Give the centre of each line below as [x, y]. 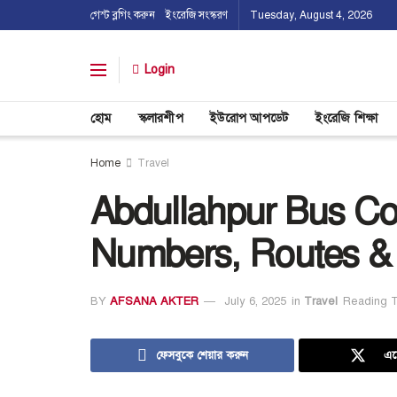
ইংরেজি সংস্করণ [197, 15]
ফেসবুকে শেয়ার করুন [202, 355]
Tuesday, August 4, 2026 [311, 15]
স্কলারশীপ [160, 118]
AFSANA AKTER [154, 301]
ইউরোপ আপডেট [249, 118]
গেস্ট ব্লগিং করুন [123, 15]
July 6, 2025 [255, 301]
